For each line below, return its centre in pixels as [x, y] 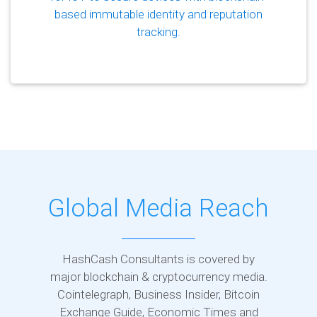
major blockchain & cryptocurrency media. [158, 276]
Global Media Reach [158, 208]
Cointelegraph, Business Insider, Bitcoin [158, 294]
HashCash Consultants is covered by [158, 259]
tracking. [158, 31]
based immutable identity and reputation [158, 14]
